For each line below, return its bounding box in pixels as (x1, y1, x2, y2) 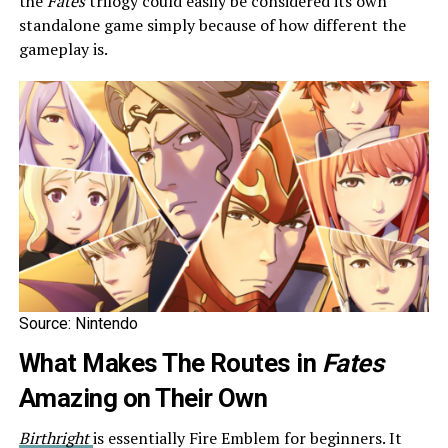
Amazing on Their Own (18, 382, 268, 413)
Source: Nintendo (18, 313, 138, 333)
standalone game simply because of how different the (18, 13, 406, 36)
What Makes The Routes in (18, 347, 322, 378)
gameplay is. (18, 37, 108, 60)
